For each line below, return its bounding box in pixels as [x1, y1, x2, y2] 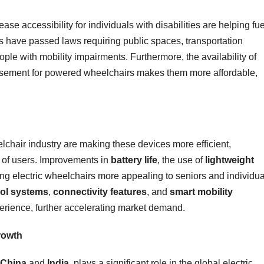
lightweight [205, 154, 254, 165]
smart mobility [170, 186, 233, 197]
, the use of [157, 154, 205, 165]
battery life [111, 154, 157, 165]
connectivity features [53, 186, 147, 197]
